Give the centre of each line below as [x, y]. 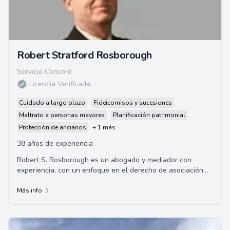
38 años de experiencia [55, 143]
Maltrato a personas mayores [62, 115]
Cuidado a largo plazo [52, 103]
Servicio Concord [44, 72]
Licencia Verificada [60, 84]
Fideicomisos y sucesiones [133, 103]
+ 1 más [104, 127]
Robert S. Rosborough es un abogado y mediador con [104, 160]
